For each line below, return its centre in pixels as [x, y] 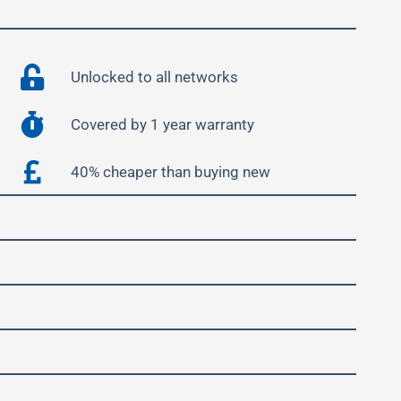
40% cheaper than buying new [170, 172]
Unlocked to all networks [154, 77]
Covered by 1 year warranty [162, 124]
